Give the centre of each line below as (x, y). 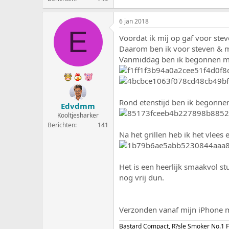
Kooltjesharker (78, 115)
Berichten (61, 125)
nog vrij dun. (142, 177)
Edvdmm (78, 106)
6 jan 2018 (134, 21)
